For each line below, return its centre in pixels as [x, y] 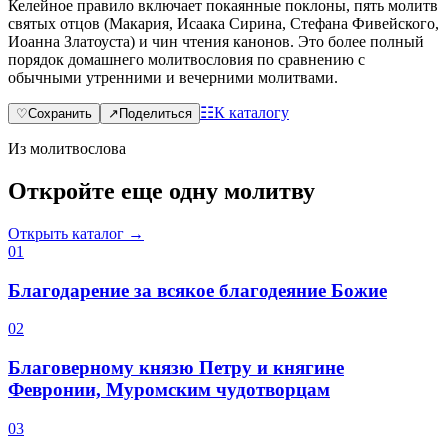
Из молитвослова [67, 149]
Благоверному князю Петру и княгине [176, 367]
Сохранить [60, 114]
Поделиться [155, 114]
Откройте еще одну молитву [161, 190]
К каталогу [251, 113]
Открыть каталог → [76, 233]
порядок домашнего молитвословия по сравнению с [186, 60]
